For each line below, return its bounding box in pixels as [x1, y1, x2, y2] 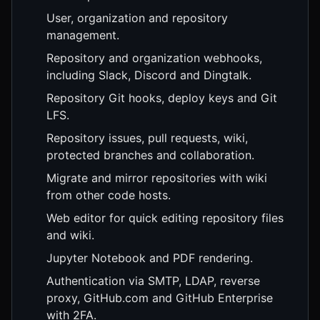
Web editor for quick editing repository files [46, 211, 284, 226]
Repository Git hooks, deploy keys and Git [46, 91, 277, 106]
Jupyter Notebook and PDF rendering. [46, 251, 253, 266]
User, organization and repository [46, 11, 228, 26]
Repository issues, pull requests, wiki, [46, 131, 248, 146]
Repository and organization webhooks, [46, 51, 262, 66]
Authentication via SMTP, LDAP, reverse [46, 274, 260, 289]
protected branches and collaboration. [46, 148, 254, 163]
